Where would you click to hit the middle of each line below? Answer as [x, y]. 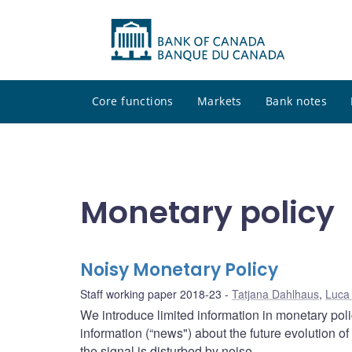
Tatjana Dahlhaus [275, 294]
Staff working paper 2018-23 [151, 294]
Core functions [133, 101]
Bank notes [296, 101]
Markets [219, 101]
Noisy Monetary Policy [179, 270]
